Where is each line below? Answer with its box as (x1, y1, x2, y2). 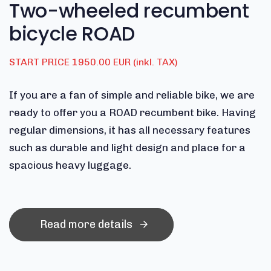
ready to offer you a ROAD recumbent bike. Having (9, 106, 256, 119)
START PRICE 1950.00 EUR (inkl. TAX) (9, 56, 178, 68)
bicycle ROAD (9, 19, 135, 47)
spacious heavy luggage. (9, 158, 131, 171)
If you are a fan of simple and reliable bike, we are (9, 88, 255, 101)
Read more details (39, 218, 132, 232)
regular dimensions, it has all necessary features (9, 123, 250, 136)
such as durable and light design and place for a (9, 141, 246, 154)
